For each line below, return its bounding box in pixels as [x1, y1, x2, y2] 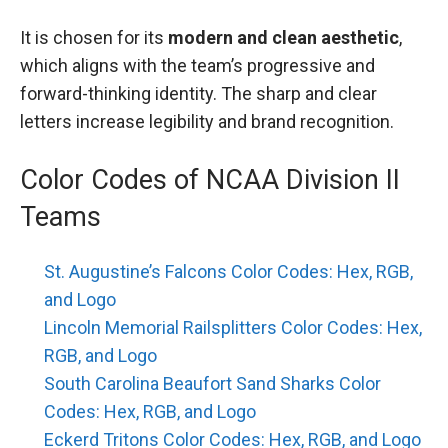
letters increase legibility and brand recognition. [20, 111, 394, 133]
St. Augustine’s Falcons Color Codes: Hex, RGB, [44, 260, 413, 282]
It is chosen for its [20, 27, 168, 49]
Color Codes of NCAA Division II [20, 163, 400, 196]
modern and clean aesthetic [168, 27, 399, 49]
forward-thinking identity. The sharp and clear [20, 83, 377, 105]
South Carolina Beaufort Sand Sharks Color [44, 372, 381, 394]
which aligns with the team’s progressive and [20, 55, 375, 77]
